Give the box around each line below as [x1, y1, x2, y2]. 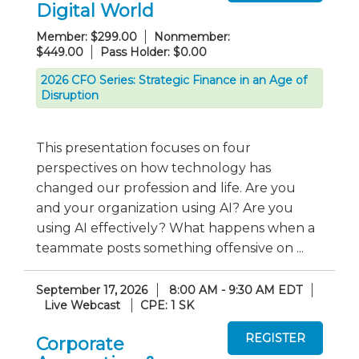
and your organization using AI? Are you [36, 200, 293, 216]
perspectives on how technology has [36, 160, 271, 175]
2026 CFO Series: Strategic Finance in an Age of [41, 73, 307, 87]
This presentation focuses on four [36, 140, 251, 155]
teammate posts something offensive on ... [36, 240, 304, 256]
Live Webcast [44, 298, 120, 313]
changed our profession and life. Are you [36, 180, 296, 196]
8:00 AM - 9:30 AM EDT [169, 283, 302, 297]
